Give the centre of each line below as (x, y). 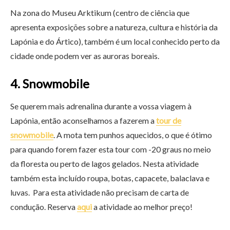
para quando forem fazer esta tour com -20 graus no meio (111, 149)
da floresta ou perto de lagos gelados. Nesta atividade (104, 164)
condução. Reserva (44, 207)
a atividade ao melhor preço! (142, 207)
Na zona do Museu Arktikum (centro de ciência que (100, 13)
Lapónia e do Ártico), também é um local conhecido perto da (115, 42)
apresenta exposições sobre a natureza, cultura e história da (114, 27)
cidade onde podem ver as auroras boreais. (85, 56)
